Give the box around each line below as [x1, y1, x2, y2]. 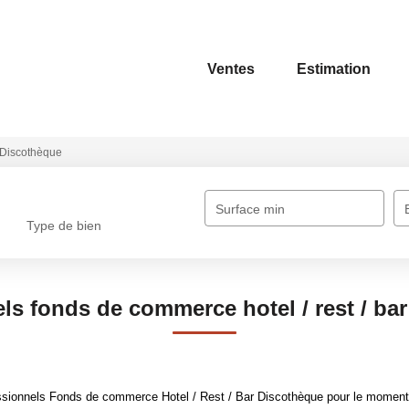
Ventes [207, 60, 255, 77]
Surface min [215, 202, 286, 216]
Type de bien [26, 218, 102, 234]
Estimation [297, 60, 371, 77]
